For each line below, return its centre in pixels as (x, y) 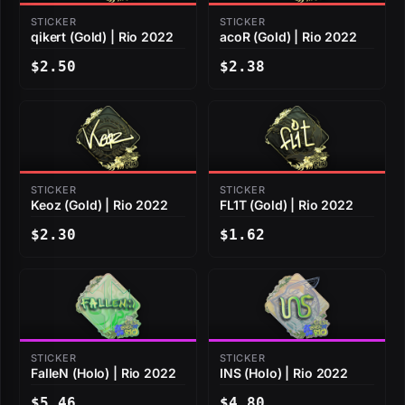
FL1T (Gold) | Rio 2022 (287, 205)
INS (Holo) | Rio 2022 (284, 373)
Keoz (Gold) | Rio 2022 (99, 205)
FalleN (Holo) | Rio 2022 (104, 373)
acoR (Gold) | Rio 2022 (288, 37)
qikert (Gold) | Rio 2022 (102, 37)
